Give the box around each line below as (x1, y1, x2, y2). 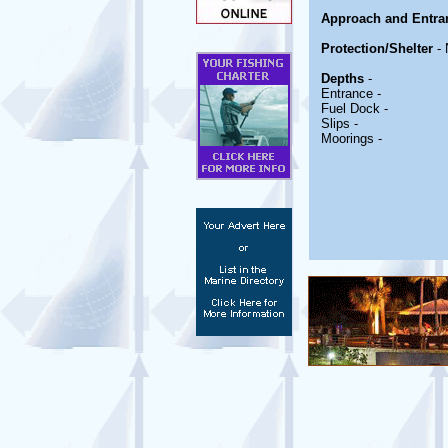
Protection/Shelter (321, 41, 433, 56)
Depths (321, 71, 364, 86)
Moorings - (321, 131, 382, 146)
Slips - (321, 116, 358, 131)
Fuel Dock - (321, 101, 388, 116)
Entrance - (321, 86, 381, 101)
